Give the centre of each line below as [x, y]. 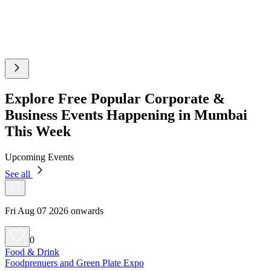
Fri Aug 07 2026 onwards [54, 211]
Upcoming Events [39, 157]
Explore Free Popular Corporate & [115, 98]
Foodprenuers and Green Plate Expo [74, 263]
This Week [38, 131]
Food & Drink [32, 252]
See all [19, 174]
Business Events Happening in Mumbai [126, 115]
